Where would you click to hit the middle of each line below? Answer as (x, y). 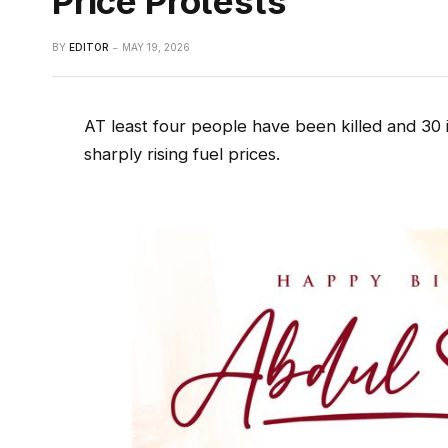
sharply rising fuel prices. (182, 154)
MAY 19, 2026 (156, 47)
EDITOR (89, 47)
